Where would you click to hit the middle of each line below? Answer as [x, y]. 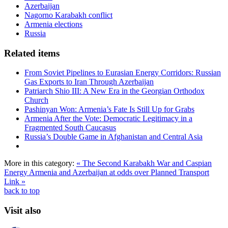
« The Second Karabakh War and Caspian [144, 163]
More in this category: [39, 163]
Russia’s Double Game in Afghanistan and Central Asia [113, 137]
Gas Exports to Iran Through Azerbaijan [89, 82]
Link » [15, 182]
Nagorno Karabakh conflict [68, 15]
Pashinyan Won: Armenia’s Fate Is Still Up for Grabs [109, 109]
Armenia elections [53, 24]
